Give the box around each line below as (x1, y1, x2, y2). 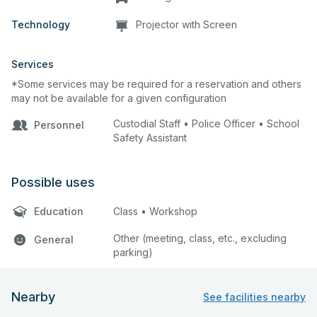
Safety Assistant (113, 131, 187, 144)
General (34, 233, 74, 246)
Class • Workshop (113, 204, 197, 217)
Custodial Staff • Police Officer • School (113, 117, 299, 129)
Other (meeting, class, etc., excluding (113, 231, 287, 244)
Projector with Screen (136, 18, 237, 30)
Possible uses (11, 174, 95, 190)
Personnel (34, 118, 84, 131)
